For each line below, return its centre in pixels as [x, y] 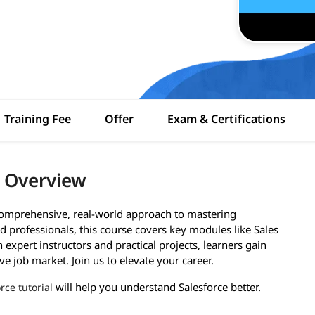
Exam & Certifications [226, 119]
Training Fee [38, 119]
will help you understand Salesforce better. [157, 287]
